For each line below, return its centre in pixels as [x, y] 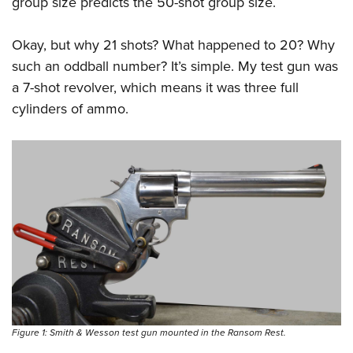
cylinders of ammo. [70, 109]
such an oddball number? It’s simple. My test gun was [175, 66]
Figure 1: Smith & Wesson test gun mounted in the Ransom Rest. [149, 333]
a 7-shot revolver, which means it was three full [155, 87]
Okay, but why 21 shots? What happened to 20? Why [173, 45]
